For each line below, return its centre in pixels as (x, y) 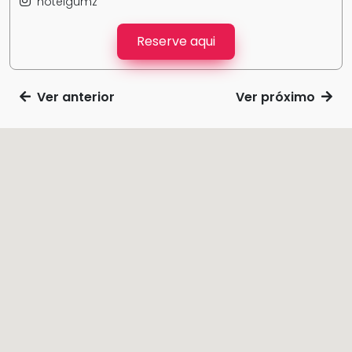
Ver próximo (279, 97)
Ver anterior (73, 97)
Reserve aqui (176, 41)
